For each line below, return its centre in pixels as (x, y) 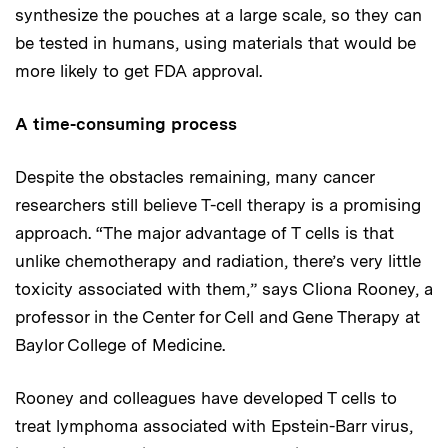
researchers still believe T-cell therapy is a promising (218, 204)
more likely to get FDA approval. (138, 70)
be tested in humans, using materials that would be (215, 42)
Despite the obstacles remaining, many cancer (194, 176)
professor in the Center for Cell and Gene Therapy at (217, 316)
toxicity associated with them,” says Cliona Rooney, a (224, 288)
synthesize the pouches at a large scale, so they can (218, 14)
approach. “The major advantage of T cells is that (204, 232)
